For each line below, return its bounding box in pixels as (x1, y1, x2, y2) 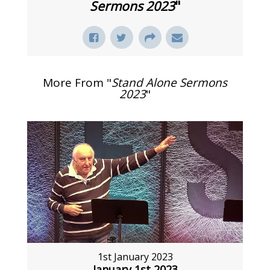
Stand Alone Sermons (111, 75, 227, 91)
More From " (43, 75, 111, 91)
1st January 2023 (97, 250, 173, 263)
